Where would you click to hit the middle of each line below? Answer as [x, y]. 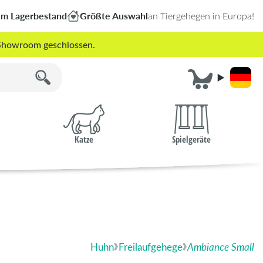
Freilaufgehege [151, 247]
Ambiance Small [221, 247]
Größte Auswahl [114, 16]
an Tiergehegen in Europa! [201, 16]
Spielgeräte [192, 139]
